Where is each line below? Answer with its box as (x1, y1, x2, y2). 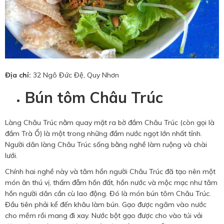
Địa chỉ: (5, 70, 31, 80)
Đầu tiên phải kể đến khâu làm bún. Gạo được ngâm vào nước (5, 200, 206, 209)
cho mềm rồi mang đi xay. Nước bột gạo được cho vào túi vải (5, 211, 202, 220)
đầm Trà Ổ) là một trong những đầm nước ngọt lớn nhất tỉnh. (5, 129, 202, 138)
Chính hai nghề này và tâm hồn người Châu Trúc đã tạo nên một (5, 167, 215, 176)
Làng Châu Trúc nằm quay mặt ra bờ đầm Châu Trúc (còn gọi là (5, 118, 214, 127)
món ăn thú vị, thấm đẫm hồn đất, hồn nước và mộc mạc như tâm (5, 178, 217, 187)
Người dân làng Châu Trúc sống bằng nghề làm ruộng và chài (5, 140, 207, 149)
